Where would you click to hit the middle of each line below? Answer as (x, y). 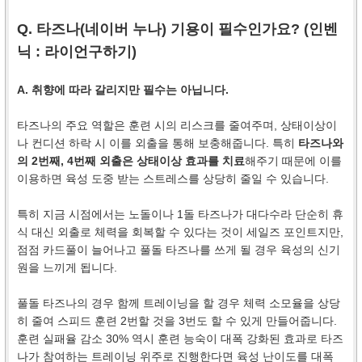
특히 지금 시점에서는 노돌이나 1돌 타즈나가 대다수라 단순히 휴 (180, 214)
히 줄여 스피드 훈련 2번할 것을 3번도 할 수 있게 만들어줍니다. (177, 320)
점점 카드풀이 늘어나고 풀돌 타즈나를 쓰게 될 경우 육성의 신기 (179, 249)
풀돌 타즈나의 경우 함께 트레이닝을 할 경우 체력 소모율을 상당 (179, 303)
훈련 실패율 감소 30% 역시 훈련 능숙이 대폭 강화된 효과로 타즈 (180, 338)
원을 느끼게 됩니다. (67, 267)
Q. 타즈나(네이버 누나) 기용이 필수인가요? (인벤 (177, 29)
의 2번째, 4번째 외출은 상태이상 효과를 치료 (131, 160)
